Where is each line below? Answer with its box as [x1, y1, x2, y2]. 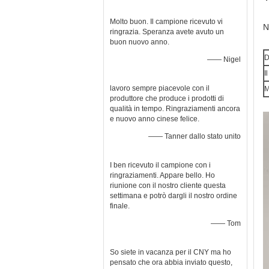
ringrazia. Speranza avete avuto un [110, 28, 224, 36]
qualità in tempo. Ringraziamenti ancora [110, 104, 240, 113]
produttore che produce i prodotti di [110, 94, 224, 103]
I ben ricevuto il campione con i [110, 161, 211, 169]
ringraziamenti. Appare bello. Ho [110, 171, 215, 180]
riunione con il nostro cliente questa [110, 181, 226, 190]
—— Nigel [207, 55, 241, 64]
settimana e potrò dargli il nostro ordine [110, 192, 237, 200]
